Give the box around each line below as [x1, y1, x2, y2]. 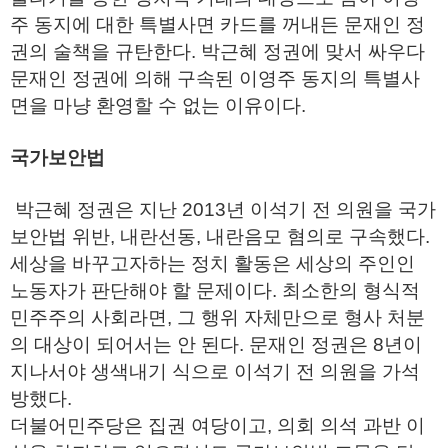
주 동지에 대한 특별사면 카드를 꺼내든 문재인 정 [10, 14, 425, 35]
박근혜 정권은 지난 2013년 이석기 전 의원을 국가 [10, 199, 436, 220]
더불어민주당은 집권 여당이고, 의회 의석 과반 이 [10, 415, 425, 436]
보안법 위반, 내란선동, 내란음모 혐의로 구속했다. [10, 226, 430, 247]
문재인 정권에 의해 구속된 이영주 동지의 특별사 [10, 68, 420, 89]
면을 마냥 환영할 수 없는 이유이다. [10, 95, 306, 116]
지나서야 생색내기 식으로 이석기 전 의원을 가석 [10, 361, 420, 382]
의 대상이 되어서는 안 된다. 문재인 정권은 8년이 [10, 334, 422, 355]
